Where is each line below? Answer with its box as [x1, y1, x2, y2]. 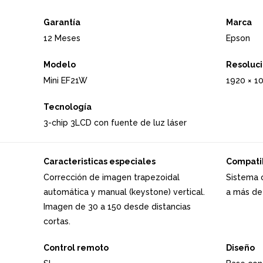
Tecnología [43, 102, 92, 112]
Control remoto [43, 242, 109, 252]
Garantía [43, 17, 80, 27]
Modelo [43, 59, 76, 69]
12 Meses [43, 33, 80, 43]
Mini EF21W [43, 75, 87, 85]
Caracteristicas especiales [43, 156, 156, 166]
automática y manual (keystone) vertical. [43, 187, 205, 197]
